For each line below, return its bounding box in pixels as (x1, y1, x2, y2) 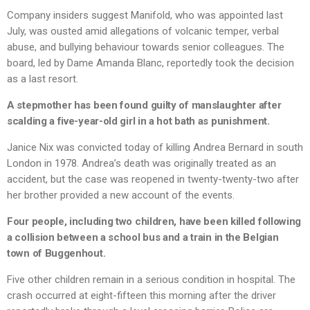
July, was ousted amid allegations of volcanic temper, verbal (7, 25, 279, 38)
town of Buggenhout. (7, 247, 106, 260)
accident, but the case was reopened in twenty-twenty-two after (7, 173, 299, 186)
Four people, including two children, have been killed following (7, 215, 302, 228)
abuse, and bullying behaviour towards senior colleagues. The (7, 41, 284, 54)
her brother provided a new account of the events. (7, 189, 235, 202)
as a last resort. (7, 73, 78, 86)
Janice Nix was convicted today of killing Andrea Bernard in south (7, 141, 303, 154)
